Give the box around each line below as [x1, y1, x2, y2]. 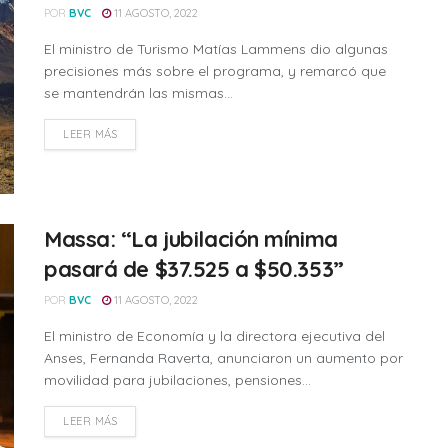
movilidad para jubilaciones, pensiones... [44, 371, 311, 390]
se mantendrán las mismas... [44, 84, 233, 102]
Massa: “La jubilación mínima [44, 225, 338, 254]
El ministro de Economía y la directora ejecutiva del [44, 327, 385, 346]
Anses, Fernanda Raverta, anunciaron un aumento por [44, 349, 403, 368]
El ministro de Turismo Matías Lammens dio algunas [44, 40, 388, 58]
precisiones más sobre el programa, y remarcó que [44, 62, 386, 80]
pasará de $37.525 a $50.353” [44, 255, 344, 284]
